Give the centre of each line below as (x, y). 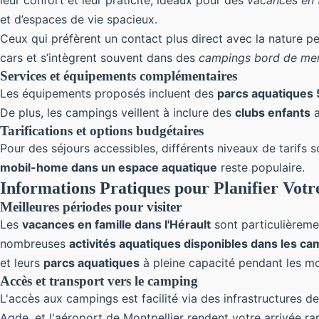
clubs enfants (273, 113)
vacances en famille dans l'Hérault (116, 224)
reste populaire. (261, 167)
